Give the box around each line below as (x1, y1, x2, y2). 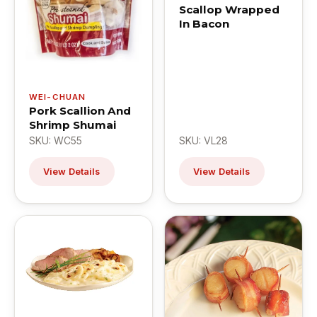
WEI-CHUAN (29, 91, 86, 102)
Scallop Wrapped (179, 2, 279, 16)
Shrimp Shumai (29, 117, 116, 132)
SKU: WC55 (29, 134, 82, 146)
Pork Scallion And (29, 103, 131, 117)
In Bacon (179, 16, 229, 30)
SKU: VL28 (179, 134, 228, 146)
